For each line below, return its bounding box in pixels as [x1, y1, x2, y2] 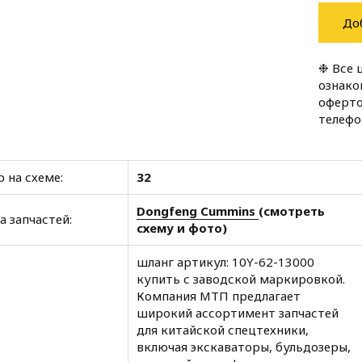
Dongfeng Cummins [137, 203, 259, 219]
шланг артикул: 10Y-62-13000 [137, 254, 314, 270]
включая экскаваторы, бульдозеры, [137, 339, 351, 355]
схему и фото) [137, 220, 227, 236]
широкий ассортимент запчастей [137, 305, 339, 321]
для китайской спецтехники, [137, 322, 309, 338]
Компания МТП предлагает [137, 288, 301, 304]
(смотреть [259, 203, 325, 219]
